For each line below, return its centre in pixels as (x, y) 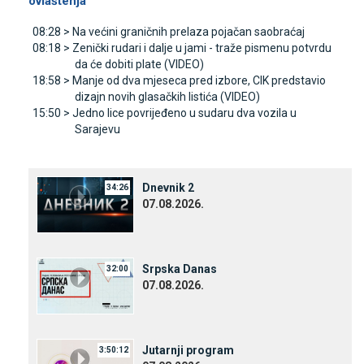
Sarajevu (97, 130)
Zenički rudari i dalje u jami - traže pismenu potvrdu (202, 48)
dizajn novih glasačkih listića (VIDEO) (167, 97)
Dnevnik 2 (168, 188)
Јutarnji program (188, 351)
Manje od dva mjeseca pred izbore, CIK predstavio (199, 81)
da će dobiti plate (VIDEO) (139, 65)
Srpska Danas (180, 269)
